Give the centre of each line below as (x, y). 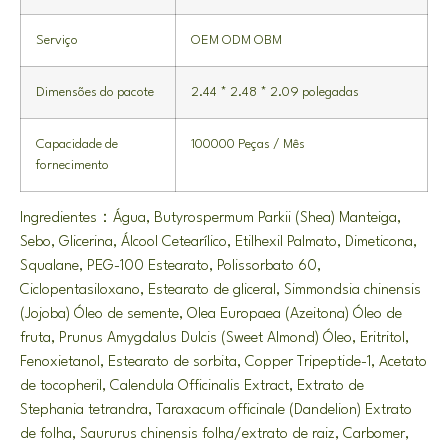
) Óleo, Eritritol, (362, 338)
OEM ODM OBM (236, 40)
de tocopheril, (65, 386)
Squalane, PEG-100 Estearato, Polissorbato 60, (170, 266)
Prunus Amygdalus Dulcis (138, 338)
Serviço (57, 40)
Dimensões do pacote (95, 92)
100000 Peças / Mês (248, 144)
